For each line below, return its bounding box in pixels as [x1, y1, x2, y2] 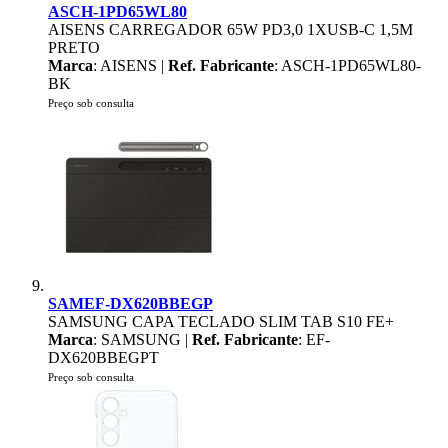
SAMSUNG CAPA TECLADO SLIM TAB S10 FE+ [48, 313, 394, 330]
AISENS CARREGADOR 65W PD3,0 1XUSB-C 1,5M [48, 21, 413, 38]
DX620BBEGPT [48, 349, 159, 366]
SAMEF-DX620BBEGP [48, 295, 213, 312]
